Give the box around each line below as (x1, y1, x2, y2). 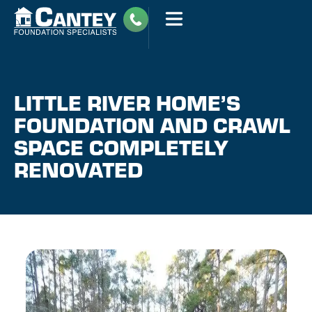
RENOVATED (14, 154, 143, 183)
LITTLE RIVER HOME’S (14, 87, 240, 116)
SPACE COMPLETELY (14, 132, 228, 161)
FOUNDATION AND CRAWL (14, 109, 290, 139)
